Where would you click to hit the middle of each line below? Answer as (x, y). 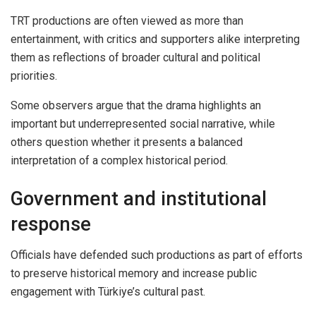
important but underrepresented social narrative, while (143, 123)
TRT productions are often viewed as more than (127, 20)
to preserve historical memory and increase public (134, 274)
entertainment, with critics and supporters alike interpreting (155, 39)
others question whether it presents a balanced (127, 142)
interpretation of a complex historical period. (119, 160)
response (51, 224)
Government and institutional (139, 199)
